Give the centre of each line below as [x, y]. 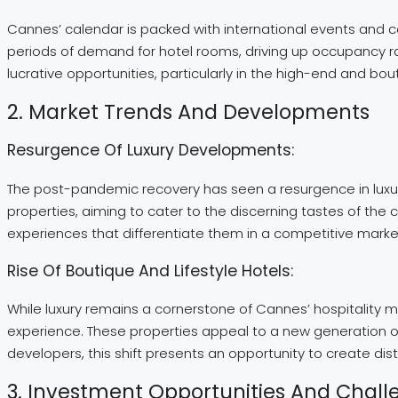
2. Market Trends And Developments [188, 111]
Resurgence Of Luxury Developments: [151, 151]
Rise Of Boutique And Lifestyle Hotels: [150, 271]
